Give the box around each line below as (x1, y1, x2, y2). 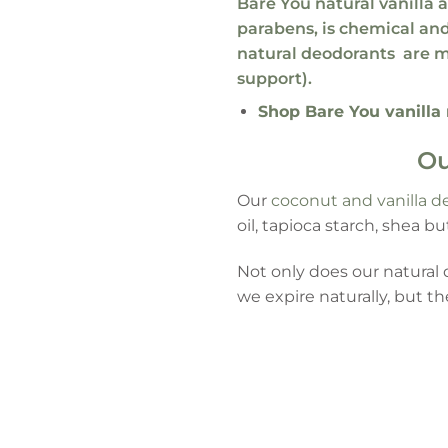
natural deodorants (237, 44, 399, 64)
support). (237, 69, 312, 89)
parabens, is (237, 19, 339, 39)
